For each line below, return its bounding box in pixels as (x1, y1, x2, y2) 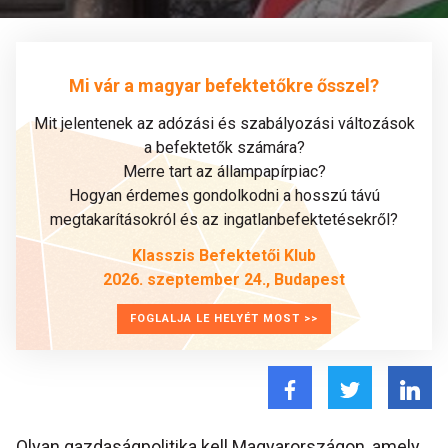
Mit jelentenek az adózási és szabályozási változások (33, 114, 415, 133)
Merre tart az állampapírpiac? (122, 162, 326, 181)
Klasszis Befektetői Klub (132, 246, 316, 265)
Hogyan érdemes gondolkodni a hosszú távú (68, 186, 380, 205)
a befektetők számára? (143, 138, 305, 157)
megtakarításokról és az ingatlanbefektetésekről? (50, 210, 398, 229)
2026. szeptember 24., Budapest (103, 270, 345, 289)
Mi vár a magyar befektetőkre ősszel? (69, 74, 379, 96)
